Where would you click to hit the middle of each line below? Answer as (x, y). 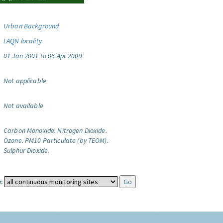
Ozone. (13, 140)
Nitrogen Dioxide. (82, 130)
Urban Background (31, 26)
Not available (23, 106)
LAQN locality (23, 41)
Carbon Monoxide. (30, 130)
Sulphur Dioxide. (27, 150)
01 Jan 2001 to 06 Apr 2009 (43, 56)
